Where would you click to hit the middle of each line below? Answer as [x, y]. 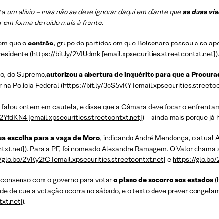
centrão [41, 43]
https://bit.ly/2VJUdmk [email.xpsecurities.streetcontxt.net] [124, 54]
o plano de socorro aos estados [164, 180]
